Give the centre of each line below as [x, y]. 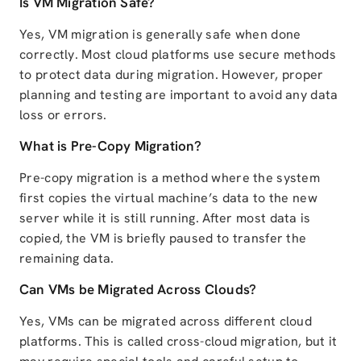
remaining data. [67, 259]
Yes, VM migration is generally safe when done [160, 35]
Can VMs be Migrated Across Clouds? [138, 290]
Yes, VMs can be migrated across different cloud [166, 322]
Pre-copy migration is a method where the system [170, 178]
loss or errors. [63, 115]
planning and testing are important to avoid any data [179, 95]
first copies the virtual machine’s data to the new [168, 198]
